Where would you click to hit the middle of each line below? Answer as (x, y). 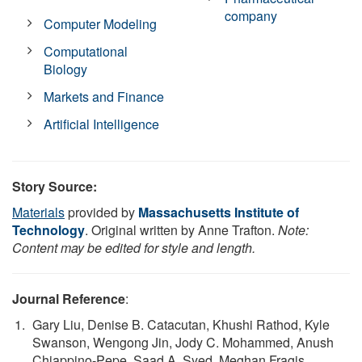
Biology (66, 69)
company (251, 15)
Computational (86, 51)
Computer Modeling (101, 23)
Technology (48, 229)
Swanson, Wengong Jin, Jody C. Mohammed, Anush (183, 342)
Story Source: (55, 186)
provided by (101, 212)
